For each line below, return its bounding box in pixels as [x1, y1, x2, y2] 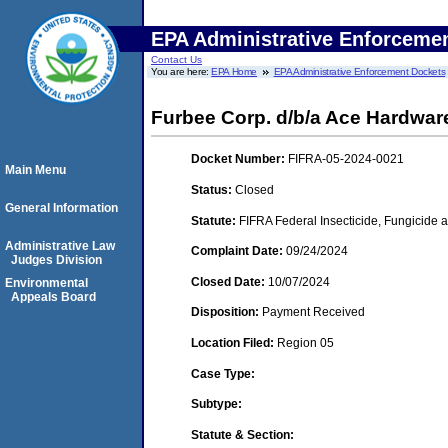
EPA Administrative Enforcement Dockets [273, 66, 446, 77]
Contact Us [151, 54, 202, 65]
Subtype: [191, 397, 242, 412]
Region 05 [277, 335, 334, 350]
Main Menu [5, 163, 66, 177]
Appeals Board [11, 290, 96, 304]
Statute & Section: [191, 427, 294, 442]
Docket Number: [191, 152, 288, 167]
